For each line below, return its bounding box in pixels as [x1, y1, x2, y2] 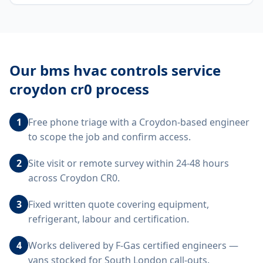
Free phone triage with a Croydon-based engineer [28, 116, 249, 129]
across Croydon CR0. [28, 171, 120, 184]
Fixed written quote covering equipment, [28, 198, 209, 211]
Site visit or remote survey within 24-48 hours [28, 157, 229, 170]
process [92, 79, 149, 99]
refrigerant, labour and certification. [28, 213, 189, 225]
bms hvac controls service [40, 60, 221, 80]
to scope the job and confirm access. [28, 130, 191, 143]
